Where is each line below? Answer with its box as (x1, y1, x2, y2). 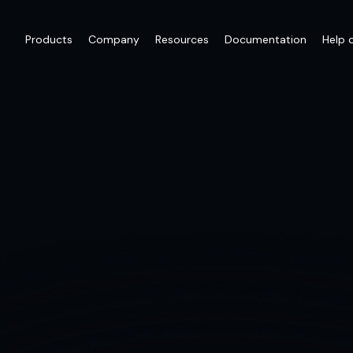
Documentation (225, 32, 307, 46)
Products (25, 32, 72, 46)
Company (88, 32, 139, 46)
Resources (155, 32, 209, 46)
